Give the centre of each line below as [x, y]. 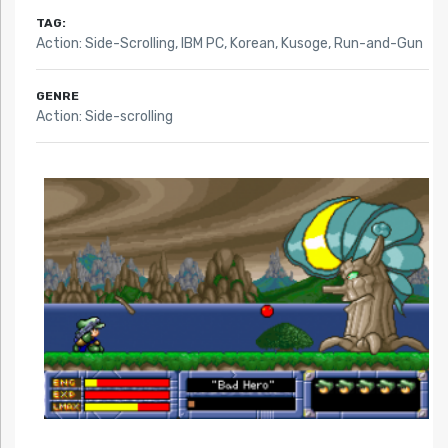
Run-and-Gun [378, 44]
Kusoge [304, 44]
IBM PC [202, 44]
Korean [252, 44]
